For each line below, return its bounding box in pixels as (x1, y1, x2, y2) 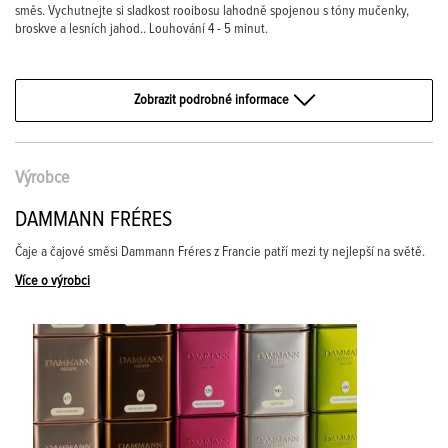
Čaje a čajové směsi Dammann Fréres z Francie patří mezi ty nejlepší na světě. (15, 245, 425, 259)
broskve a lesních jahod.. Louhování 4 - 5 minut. (15, 22, 268, 36)
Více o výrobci (15, 274, 90, 288)
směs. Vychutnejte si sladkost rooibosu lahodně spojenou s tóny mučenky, (15, 4, 409, 18)
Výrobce (15, 169, 69, 187)
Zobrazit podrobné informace (134, 93, 289, 107)
